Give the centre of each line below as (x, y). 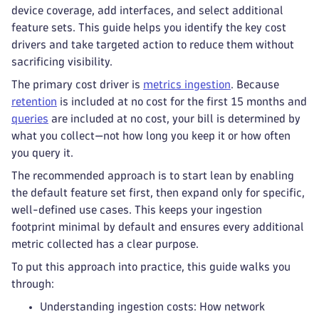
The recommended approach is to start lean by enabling (153, 176)
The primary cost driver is (77, 84)
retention (34, 101)
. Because (255, 84)
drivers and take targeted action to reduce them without (153, 45)
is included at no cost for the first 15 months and (182, 101)
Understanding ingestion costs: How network (152, 307)
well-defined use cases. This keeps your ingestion (137, 210)
